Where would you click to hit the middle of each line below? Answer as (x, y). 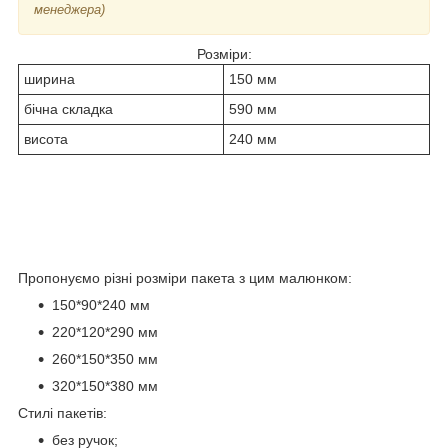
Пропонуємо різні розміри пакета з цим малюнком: (185, 277)
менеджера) (69, 10)
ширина (49, 79)
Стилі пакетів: (62, 412)
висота (46, 139)
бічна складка (68, 109)
